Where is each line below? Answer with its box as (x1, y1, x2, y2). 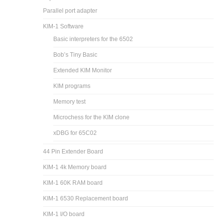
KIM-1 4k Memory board (43, 163, 107, 171)
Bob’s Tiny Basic (53, 51, 98, 58)
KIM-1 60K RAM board (43, 179, 103, 186)
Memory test (53, 98, 86, 105)
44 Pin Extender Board (43, 148, 104, 155)
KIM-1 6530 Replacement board (43, 195, 129, 202)
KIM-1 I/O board (43, 210, 85, 218)
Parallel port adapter (43, 7, 98, 14)
